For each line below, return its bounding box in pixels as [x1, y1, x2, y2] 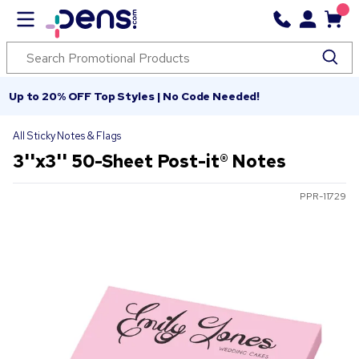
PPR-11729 [300, 190, 346, 204]
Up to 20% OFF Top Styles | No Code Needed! [9, 89, 260, 103]
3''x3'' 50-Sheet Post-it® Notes [13, 150, 286, 173]
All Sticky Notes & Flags [13, 129, 121, 143]
